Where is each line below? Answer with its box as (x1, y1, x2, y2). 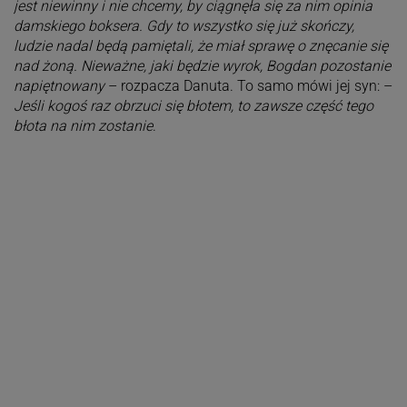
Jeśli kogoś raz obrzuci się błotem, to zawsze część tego (13, 97, 373, 115)
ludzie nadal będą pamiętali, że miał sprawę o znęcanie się (13, 37, 388, 55)
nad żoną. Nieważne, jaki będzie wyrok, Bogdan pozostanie (13, 57, 391, 75)
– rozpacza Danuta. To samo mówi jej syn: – (104, 77, 392, 95)
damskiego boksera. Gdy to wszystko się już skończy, (13, 17, 354, 35)
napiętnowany (13, 77, 104, 95)
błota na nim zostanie (13, 117, 153, 135)
